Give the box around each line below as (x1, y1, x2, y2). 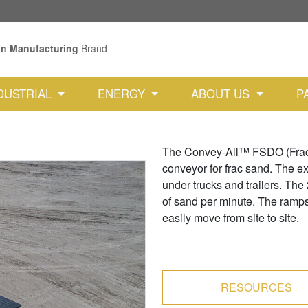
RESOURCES (220, 279, 292, 295)
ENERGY (98, 85, 148, 102)
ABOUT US (191, 85, 254, 102)
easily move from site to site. (162, 210, 299, 225)
